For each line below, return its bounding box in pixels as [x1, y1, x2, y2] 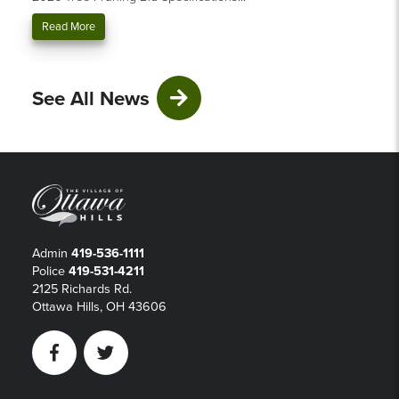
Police [31, 263, 69, 279]
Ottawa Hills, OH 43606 [31, 298, 167, 314]
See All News [31, 85, 150, 110]
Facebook [53, 350, 115, 369]
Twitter [104, 350, 148, 369]
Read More [42, 20, 96, 35]
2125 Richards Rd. [31, 281, 132, 297]
